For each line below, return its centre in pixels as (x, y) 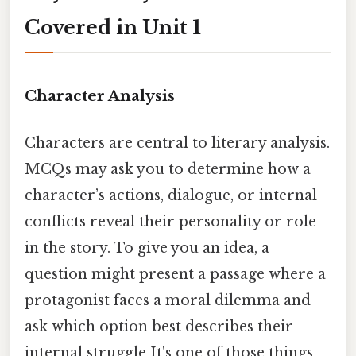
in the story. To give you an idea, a (147, 248)
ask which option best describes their (159, 327)
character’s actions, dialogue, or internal (171, 196)
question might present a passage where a (175, 275)
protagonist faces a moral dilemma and (168, 301)
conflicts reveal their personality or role (170, 222)
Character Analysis (100, 96)
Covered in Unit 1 (113, 28)
